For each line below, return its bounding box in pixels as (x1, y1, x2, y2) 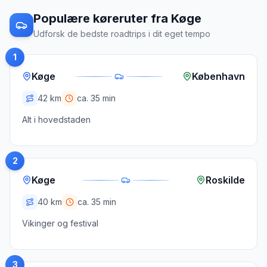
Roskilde (206, 174, 245, 186)
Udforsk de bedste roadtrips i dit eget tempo (33, 29, 210, 39)
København (192, 70, 245, 82)
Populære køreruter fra (33, 11, 171, 26)
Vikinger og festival (22, 218, 98, 228)
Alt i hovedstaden (22, 114, 91, 125)
